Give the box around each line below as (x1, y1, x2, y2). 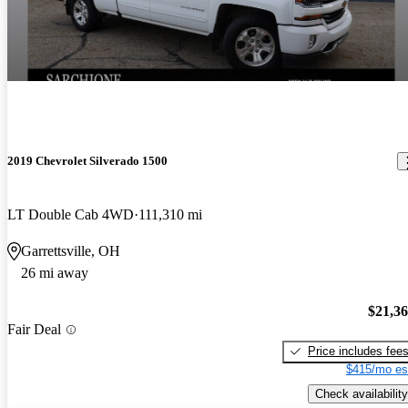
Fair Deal (7, 321, 61, 338)
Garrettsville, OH (21, 243, 120, 260)
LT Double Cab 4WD (7, 207, 134, 223)
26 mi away (21, 265, 88, 281)
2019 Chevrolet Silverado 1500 (7, 154, 168, 168)
